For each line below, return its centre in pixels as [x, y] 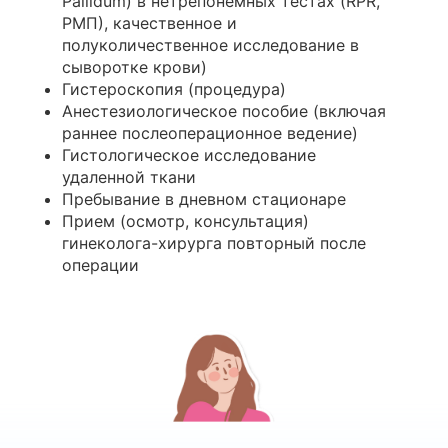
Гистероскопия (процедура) [173, 89]
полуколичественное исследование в [210, 45]
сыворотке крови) [134, 67]
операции [100, 265]
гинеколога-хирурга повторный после [213, 243]
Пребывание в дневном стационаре [203, 199]
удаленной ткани [128, 177]
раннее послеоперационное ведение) [209, 133]
